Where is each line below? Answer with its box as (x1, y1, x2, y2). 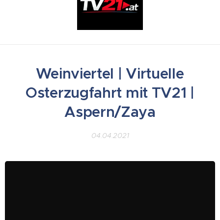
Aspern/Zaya (64, 102, 156, 121)
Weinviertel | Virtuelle (36, 64, 184, 83)
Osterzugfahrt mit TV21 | (26, 83, 194, 102)
